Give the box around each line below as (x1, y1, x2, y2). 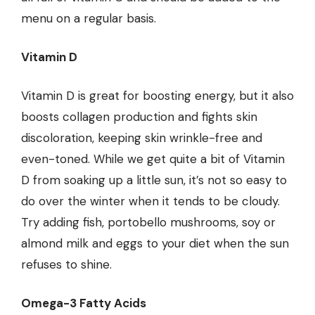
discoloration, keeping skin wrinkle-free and (21, 130, 262, 146)
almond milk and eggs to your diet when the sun (21, 236, 289, 252)
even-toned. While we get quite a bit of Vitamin (21, 151, 285, 167)
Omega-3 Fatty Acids (21, 295, 146, 311)
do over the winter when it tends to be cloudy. (21, 193, 280, 210)
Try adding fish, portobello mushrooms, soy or (21, 214, 276, 231)
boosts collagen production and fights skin (21, 109, 257, 125)
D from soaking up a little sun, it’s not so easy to (21, 172, 287, 188)
